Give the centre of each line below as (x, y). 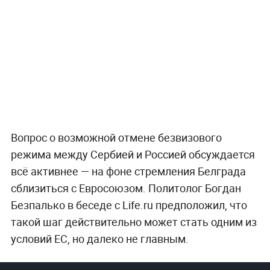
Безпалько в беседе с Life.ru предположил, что (129, 205)
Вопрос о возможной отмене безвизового (116, 137)
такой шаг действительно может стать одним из (133, 221)
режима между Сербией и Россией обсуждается (133, 154)
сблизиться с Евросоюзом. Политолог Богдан (126, 188)
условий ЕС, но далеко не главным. (99, 238)
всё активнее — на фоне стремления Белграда (128, 171)
